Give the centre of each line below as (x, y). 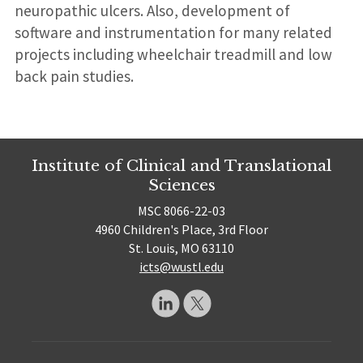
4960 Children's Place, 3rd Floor (181, 230)
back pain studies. (74, 77)
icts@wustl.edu (181, 267)
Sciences (181, 184)
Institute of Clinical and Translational (181, 165)
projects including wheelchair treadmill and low (173, 55)
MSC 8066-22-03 (181, 211)
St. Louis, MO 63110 (181, 248)
